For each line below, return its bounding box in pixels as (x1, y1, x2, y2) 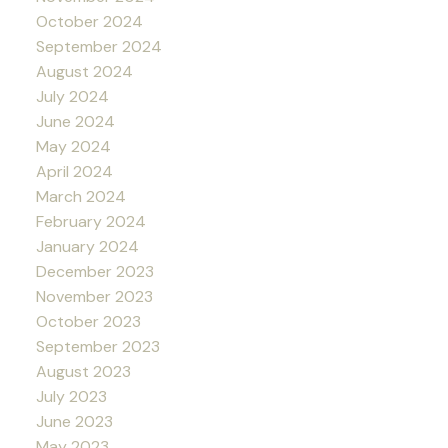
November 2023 (35, 286, 153, 308)
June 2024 (35, 111, 115, 133)
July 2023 (35, 386, 107, 408)
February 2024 (35, 211, 146, 233)
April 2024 (35, 161, 113, 183)
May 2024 (35, 136, 111, 158)
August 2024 (35, 61, 133, 83)
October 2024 (35, 11, 143, 33)
